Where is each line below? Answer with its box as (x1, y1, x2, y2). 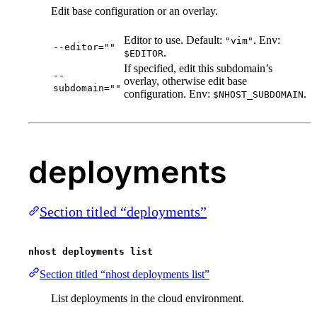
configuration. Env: (124, 88, 213, 100)
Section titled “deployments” (40, 204, 207, 220)
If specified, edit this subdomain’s (124, 62, 272, 75)
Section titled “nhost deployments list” (40, 268, 209, 281)
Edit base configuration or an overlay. (51, 5, 218, 18)
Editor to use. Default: (124, 34, 225, 47)
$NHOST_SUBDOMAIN (213, 89, 304, 100)
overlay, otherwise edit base (124, 75, 247, 88)
